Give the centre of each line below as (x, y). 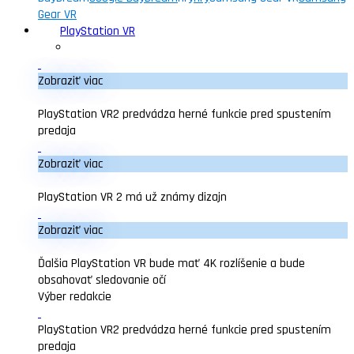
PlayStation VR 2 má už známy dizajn (132, 197)
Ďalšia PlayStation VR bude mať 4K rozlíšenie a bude (171, 264)
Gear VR (57, 15)
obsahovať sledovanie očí (102, 280)
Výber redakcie (75, 297)
